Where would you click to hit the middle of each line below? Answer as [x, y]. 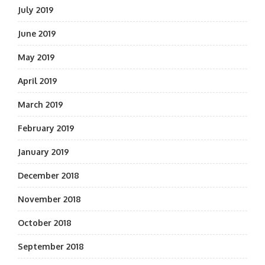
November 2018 [49, 199]
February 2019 [46, 128]
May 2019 [36, 57]
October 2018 [45, 223]
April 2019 [38, 81]
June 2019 [37, 33]
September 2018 [51, 246]
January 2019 [43, 152]
